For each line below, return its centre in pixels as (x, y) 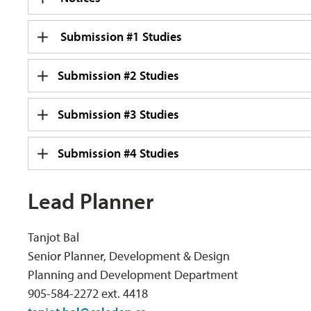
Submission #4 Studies (119, 153)
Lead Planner (91, 201)
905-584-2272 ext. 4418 (88, 294)
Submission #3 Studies (119, 115)
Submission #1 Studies (120, 37)
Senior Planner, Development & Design (129, 256)
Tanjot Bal (54, 237)
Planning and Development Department (133, 275)
